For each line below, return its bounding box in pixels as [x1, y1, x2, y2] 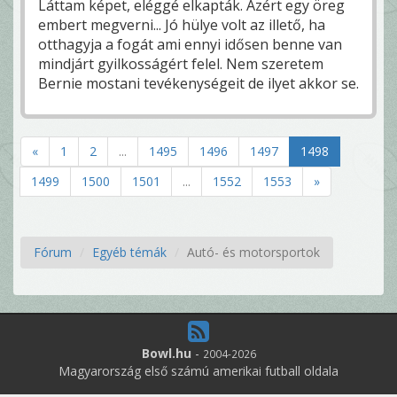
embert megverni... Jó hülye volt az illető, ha [38, 15, 325, 35]
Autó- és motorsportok [187, 244, 320, 261]
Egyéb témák [92, 244, 167, 261]
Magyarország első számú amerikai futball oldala [58, 362, 339, 380]
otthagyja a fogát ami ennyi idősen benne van [38, 35, 342, 55]
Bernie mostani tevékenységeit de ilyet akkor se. [38, 74, 359, 94]
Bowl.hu [141, 345, 191, 362]
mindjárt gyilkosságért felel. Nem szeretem [38, 54, 323, 74]
